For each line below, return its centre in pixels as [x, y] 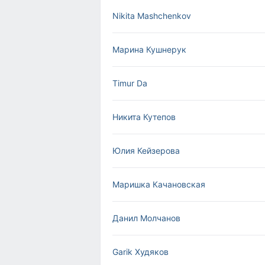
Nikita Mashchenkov [152, 16]
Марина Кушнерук [149, 49]
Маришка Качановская [159, 184]
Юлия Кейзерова [146, 151]
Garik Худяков [140, 252]
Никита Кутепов [144, 117]
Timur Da [130, 83]
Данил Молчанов [146, 218]
